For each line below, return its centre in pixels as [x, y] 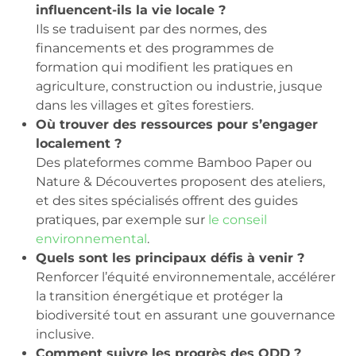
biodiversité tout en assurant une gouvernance [186, 315]
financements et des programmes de [155, 48]
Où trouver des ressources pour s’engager [177, 124]
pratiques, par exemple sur [122, 219]
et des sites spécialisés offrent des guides [167, 200]
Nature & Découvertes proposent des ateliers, [180, 181]
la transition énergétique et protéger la [159, 296]
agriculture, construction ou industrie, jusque [179, 86]
